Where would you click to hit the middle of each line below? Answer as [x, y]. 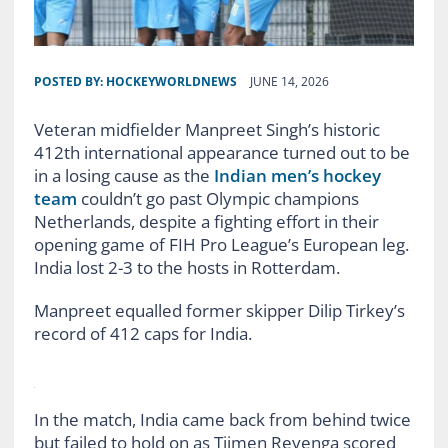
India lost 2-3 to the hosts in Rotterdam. [186, 267]
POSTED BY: [69, 81]
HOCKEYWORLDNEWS [171, 81]
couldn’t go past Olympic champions [217, 198]
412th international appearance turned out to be [221, 152]
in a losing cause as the [123, 175]
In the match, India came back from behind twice [222, 419]
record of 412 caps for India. [142, 333]
